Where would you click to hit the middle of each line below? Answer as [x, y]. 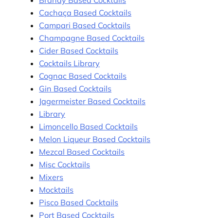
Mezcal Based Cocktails [82, 152]
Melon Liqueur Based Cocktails [95, 139]
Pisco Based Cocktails [79, 203]
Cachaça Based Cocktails [85, 13]
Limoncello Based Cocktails [89, 127]
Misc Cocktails [65, 165]
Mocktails [56, 190]
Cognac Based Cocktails [83, 76]
